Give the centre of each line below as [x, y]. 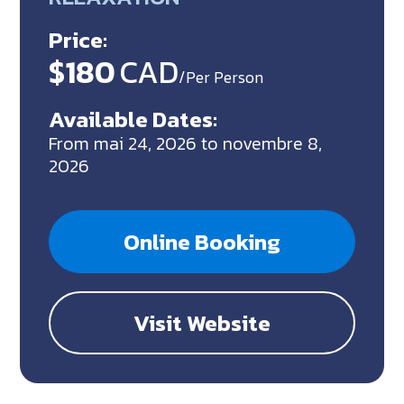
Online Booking [202, 241]
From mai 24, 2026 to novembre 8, [186, 143]
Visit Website [202, 322]
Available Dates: [133, 119]
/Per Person [221, 77]
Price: [78, 39]
